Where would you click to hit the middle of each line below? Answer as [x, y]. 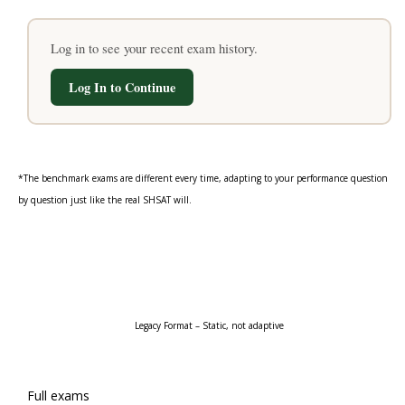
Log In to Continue [122, 87]
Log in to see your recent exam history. [154, 47]
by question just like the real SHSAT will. [105, 200]
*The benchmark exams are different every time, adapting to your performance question [203, 178]
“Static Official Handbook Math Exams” [209, 252]
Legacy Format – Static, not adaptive [210, 325]
